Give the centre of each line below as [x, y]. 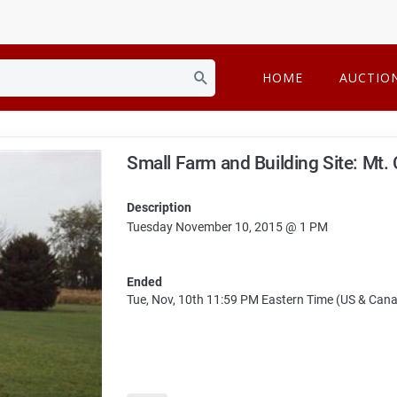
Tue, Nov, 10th [166, 299]
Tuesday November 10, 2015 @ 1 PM [228, 226]
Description [160, 207]
